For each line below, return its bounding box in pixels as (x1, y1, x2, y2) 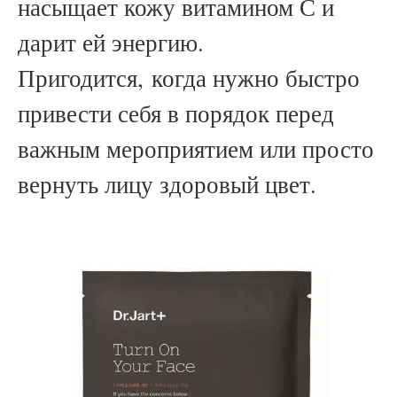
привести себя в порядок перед (18, 97, 334, 130)
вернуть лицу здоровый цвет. (18, 168, 324, 201)
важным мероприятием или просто (18, 133, 374, 166)
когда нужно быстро (152, 62, 360, 95)
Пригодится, (18, 62, 152, 95)
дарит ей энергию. (18, 27, 204, 59)
